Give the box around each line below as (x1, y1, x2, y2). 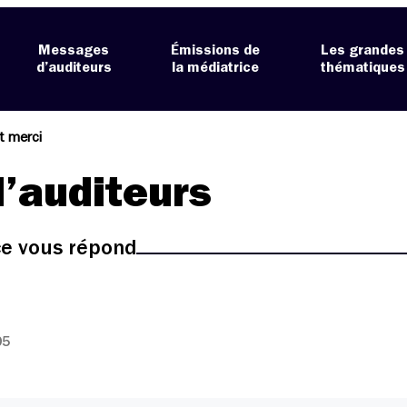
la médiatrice (172, 60, 260, 75)
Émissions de (171, 43, 261, 58)
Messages (38, 43, 110, 58)
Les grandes (321, 43, 405, 58)
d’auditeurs (35, 60, 112, 75)
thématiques (320, 60, 405, 75)
